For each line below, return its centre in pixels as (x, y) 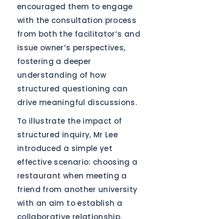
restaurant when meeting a (72, 176)
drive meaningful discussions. (77, 102)
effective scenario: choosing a (77, 162)
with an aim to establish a (70, 203)
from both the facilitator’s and (79, 34)
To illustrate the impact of (70, 121)
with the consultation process (77, 20)
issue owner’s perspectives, (71, 48)
